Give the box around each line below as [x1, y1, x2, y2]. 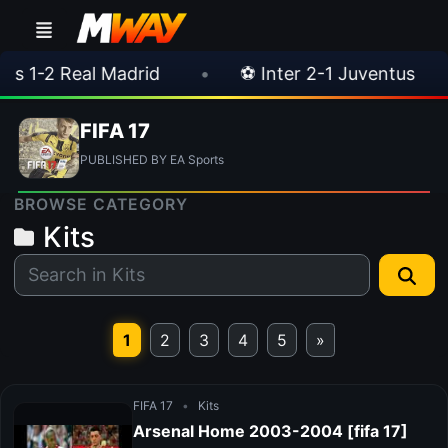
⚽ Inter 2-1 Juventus [206, 62, 382, 84]
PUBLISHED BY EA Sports [80, 152, 224, 167]
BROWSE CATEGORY [13, 195, 188, 214]
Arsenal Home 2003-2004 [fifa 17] [133, 421, 408, 441]
